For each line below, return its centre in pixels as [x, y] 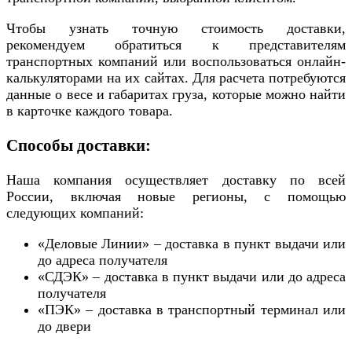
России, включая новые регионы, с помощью [176, 196]
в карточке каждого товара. [90, 110]
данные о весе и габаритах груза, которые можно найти [176, 94]
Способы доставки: [79, 145]
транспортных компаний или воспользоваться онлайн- [176, 61]
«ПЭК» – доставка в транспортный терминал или [192, 309]
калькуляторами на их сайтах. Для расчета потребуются [176, 77]
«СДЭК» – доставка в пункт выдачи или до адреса [192, 276]
